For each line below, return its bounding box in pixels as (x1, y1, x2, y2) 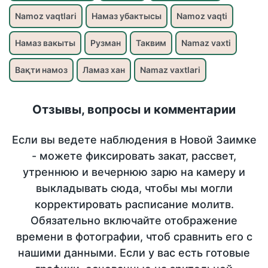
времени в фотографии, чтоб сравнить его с (16, 230, 252, 243)
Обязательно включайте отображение (31, 214, 237, 227)
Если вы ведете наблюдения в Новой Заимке (11, 133, 257, 147)
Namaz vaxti (181, 38, 231, 48)
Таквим (136, 38, 166, 48)
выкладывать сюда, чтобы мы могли (35, 182, 233, 195)
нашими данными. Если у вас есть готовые (18, 246, 250, 260)
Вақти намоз (15, 65, 68, 75)
